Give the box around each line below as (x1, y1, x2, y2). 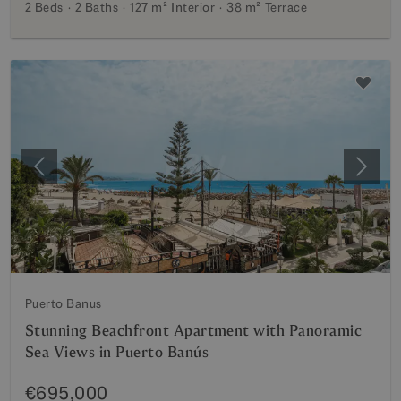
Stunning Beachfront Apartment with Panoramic (25, 321, 363, 340)
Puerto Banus (25, 295, 102, 311)
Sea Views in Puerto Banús (25, 343, 209, 362)
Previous (38, 166, 93, 185)
